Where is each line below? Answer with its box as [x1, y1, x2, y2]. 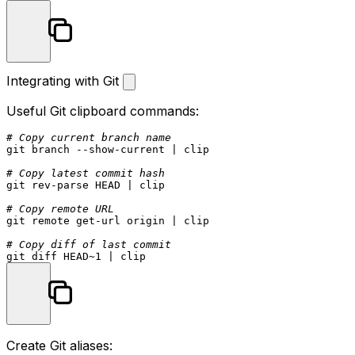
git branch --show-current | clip [6, 143, 209, 155]
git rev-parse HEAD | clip [6, 178, 165, 191]
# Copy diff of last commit [6, 238, 171, 250]
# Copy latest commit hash [6, 166, 165, 179]
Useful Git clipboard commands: [6, 102, 199, 119]
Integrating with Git [6, 72, 123, 89]
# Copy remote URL [6, 202, 114, 215]
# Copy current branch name [6, 131, 171, 143]
